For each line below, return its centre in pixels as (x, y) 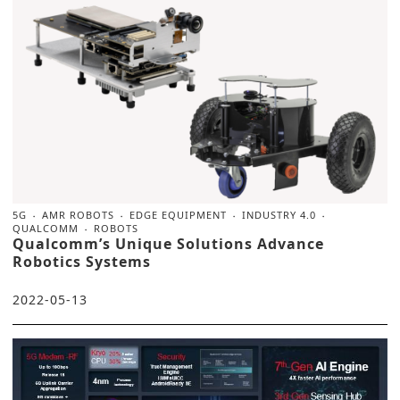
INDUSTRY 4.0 (279, 214)
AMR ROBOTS (78, 214)
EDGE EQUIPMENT (178, 214)
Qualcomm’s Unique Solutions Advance (168, 243)
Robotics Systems (82, 261)
